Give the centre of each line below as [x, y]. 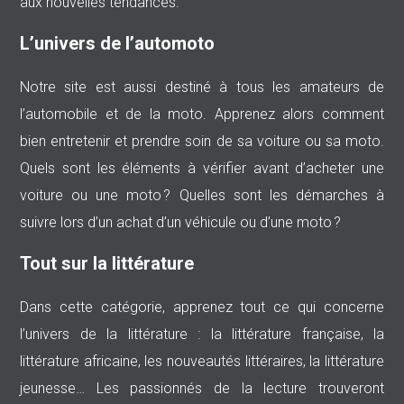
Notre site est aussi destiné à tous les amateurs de [202, 87]
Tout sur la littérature [107, 263]
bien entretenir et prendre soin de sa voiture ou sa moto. [202, 141]
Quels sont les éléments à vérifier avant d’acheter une [202, 168]
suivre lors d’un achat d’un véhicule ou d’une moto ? [180, 222]
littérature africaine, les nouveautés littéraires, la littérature [202, 361]
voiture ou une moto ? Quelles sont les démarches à [202, 195]
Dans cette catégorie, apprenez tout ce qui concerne [202, 307]
